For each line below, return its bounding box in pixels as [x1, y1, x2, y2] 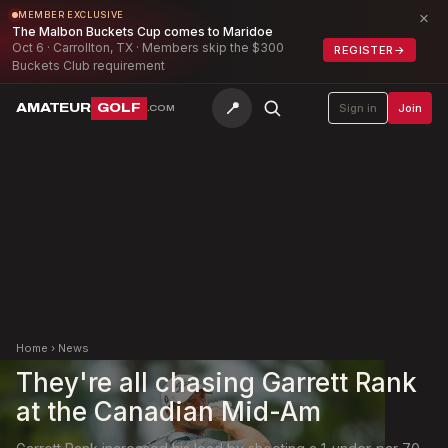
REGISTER [334, 42, 394, 57]
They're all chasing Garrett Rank [16, 367, 417, 398]
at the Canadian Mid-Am [16, 396, 321, 427]
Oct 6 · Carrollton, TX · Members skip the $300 [12, 40, 284, 55]
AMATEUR [16, 100, 92, 115]
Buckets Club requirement [12, 58, 165, 73]
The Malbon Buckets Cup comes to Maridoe [12, 24, 273, 39]
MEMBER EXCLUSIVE [18, 9, 125, 20]
